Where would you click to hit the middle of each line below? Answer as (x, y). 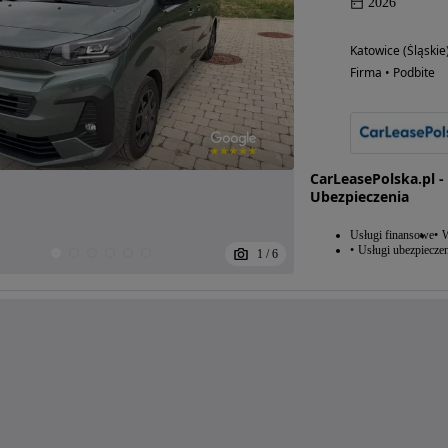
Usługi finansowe (391, 235)
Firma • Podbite (392, 73)
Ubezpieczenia (359, 197)
